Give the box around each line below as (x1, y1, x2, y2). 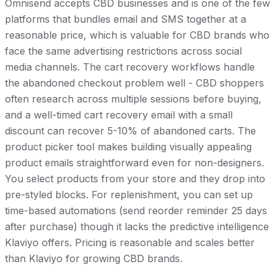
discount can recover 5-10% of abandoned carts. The (5, 125, 256, 137)
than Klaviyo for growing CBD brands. (5, 252, 182, 265)
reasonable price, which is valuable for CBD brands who (5, 29, 269, 42)
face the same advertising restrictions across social (5, 45, 242, 58)
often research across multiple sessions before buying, (5, 93, 261, 106)
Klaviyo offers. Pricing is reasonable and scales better (5, 236, 255, 249)
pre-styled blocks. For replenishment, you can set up (5, 188, 253, 201)
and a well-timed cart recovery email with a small (5, 109, 233, 122)
